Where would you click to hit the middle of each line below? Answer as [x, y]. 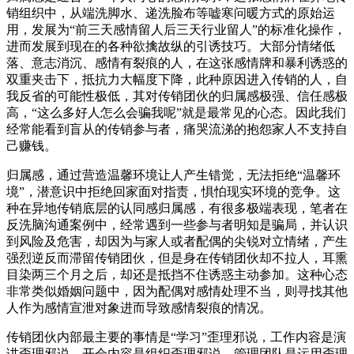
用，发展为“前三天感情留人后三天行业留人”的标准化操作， [176, 29]
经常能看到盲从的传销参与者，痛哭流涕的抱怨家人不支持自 [177, 129]
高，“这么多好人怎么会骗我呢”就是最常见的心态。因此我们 [176, 112]
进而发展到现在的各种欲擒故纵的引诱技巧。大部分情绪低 [171, 46]
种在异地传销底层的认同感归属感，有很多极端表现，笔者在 [177, 208]
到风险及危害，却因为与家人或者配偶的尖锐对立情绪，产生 [177, 241]
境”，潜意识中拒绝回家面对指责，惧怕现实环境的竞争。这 [173, 191]
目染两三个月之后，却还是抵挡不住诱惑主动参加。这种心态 [177, 274]
